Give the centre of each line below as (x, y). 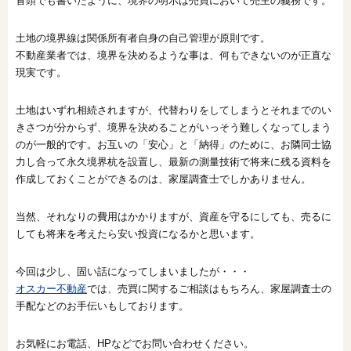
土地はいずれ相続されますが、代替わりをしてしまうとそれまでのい (174, 110)
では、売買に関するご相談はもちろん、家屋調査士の (209, 288)
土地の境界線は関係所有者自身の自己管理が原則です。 (143, 38)
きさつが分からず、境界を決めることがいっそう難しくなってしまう (174, 127)
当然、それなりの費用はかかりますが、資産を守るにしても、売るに (174, 216)
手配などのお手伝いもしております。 (102, 306)
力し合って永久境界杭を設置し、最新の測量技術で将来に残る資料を (174, 161)
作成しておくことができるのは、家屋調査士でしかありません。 (163, 179)
